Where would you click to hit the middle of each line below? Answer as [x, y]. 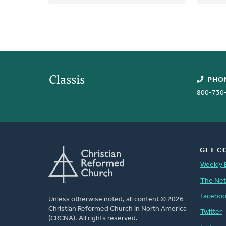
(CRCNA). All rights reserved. [93, 218]
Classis [67, 78]
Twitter [211, 212]
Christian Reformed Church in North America [118, 209]
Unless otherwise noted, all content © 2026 [116, 199]
